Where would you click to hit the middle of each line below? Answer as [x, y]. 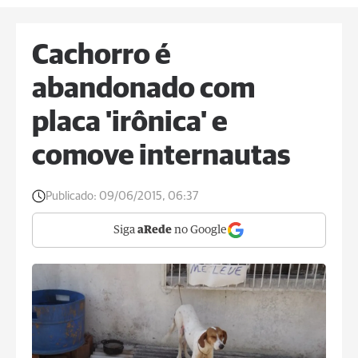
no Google [199, 230]
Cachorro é [101, 56]
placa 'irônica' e [130, 123]
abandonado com [143, 89]
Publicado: [71, 196]
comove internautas [161, 157]
